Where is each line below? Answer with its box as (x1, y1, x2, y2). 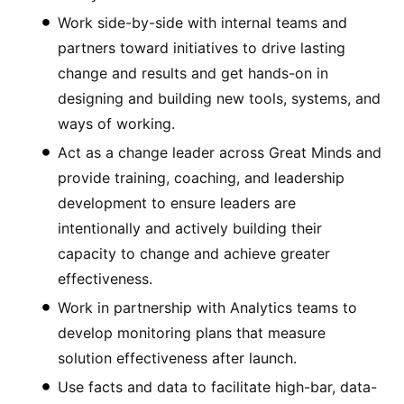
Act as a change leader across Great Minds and (58, 142, 381, 161)
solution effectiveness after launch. (58, 348, 297, 367)
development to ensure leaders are (58, 193, 296, 212)
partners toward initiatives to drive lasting (58, 38, 345, 57)
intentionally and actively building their (58, 218, 322, 237)
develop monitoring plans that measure (58, 323, 326, 342)
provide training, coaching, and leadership (58, 168, 344, 187)
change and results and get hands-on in (58, 63, 328, 82)
